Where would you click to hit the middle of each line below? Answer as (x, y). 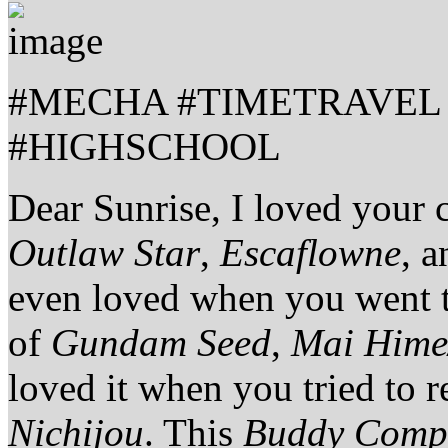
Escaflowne (310, 252)
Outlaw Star (104, 252)
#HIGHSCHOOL (144, 146)
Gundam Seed (161, 342)
